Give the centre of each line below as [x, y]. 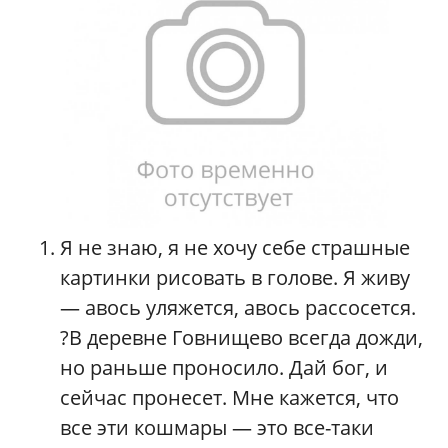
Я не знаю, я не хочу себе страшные [235, 248]
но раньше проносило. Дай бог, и [224, 368]
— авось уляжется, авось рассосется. [238, 308]
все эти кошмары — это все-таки [217, 428]
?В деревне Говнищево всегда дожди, [241, 338]
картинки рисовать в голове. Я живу [235, 278]
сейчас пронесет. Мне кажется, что [229, 398]
